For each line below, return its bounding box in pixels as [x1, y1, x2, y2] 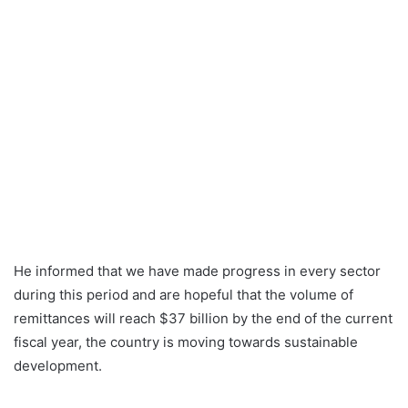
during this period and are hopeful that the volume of [14, 285, 353, 303]
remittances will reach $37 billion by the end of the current [14, 309, 393, 327]
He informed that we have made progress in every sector [14, 261, 381, 280]
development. [14, 356, 102, 374]
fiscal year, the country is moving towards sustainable [14, 332, 358, 351]
